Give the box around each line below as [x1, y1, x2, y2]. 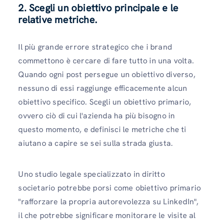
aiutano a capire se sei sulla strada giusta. [18, 137, 173, 148]
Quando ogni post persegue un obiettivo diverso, [18, 69, 195, 80]
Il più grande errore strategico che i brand [18, 41, 172, 52]
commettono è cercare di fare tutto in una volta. [18, 55, 194, 66]
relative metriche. [18, 13, 97, 26]
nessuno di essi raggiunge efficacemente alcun [18, 82, 188, 93]
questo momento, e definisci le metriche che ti [18, 124, 187, 135]
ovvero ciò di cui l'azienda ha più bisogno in [18, 110, 175, 121]
